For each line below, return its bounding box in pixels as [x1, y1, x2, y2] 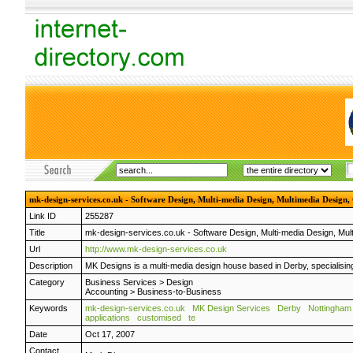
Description [29, 261, 72, 270]
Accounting [85, 287, 128, 296]
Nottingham [308, 303, 351, 313]
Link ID [29, 211, 56, 221]
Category [29, 277, 65, 287]
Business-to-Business [137, 287, 221, 296]
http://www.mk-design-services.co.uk [85, 244, 227, 254]
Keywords [29, 303, 68, 313]
